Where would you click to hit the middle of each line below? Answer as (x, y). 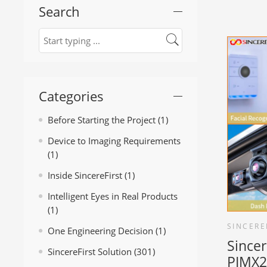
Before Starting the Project (102, 120)
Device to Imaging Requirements (114, 141)
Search (59, 11)
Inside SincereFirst (85, 176)
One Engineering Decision (100, 231)
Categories (71, 97)
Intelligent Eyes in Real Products (113, 197)
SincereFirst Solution (90, 252)
